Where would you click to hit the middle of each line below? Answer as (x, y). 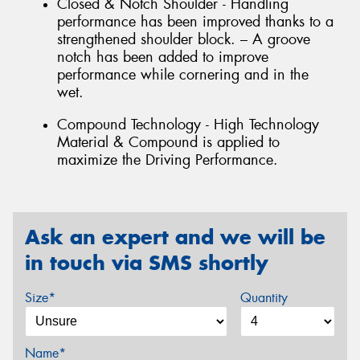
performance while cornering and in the (183, 75)
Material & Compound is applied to (168, 142)
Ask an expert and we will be (175, 237)
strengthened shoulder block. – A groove (184, 40)
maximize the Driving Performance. (168, 160)
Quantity (264, 298)
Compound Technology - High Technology (188, 125)
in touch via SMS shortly (147, 262)
